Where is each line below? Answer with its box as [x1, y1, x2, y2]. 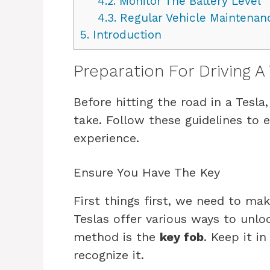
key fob [160, 229, 204, 244]
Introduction [89, 27, 162, 42]
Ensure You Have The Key [74, 165, 220, 180]
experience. [74, 130, 139, 145]
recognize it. [74, 247, 144, 262]
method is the [74, 229, 160, 244]
